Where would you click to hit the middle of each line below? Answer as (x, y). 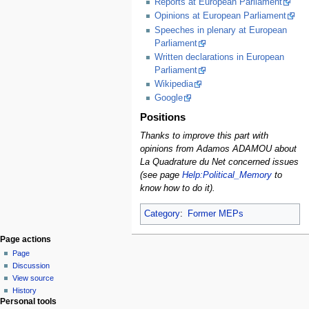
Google (168, 98)
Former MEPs (216, 214)
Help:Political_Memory (227, 175)
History (25, 290)
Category (162, 214)
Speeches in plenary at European (220, 30)
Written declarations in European (219, 57)
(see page (161, 175)
